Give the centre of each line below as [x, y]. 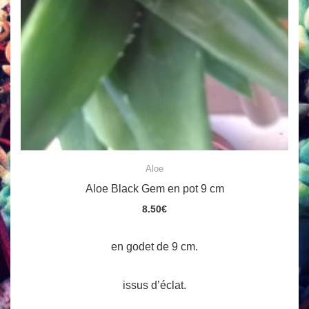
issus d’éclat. [154, 286]
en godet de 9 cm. [154, 247]
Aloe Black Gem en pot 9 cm [154, 189]
